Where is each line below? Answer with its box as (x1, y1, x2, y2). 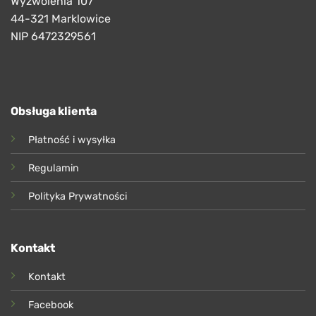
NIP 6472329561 (11, 30, 96, 44)
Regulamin (28, 162, 79, 175)
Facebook (28, 298, 73, 311)
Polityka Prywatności (28, 190, 127, 203)
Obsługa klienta (10, 104, 97, 119)
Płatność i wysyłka (28, 134, 116, 147)
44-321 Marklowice (11, 12, 111, 26)
